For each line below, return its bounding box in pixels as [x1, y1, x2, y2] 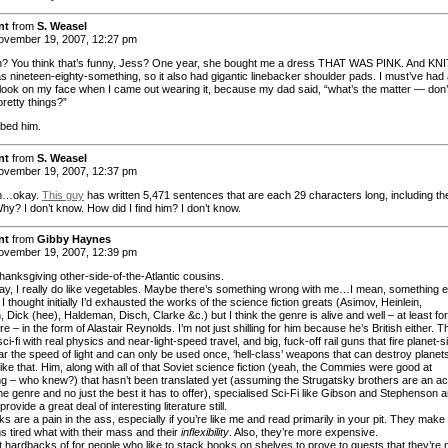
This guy [42, 188, 84, 201]
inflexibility [181, 426, 229, 439]
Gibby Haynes [37, 233, 111, 246]
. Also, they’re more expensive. [229, 426, 378, 439]
